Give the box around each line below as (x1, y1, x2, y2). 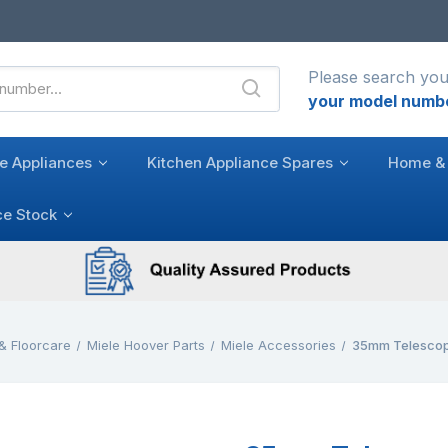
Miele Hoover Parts (87, 336, 206, 353)
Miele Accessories (221, 336, 337, 353)
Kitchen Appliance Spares (147, 152, 333, 172)
